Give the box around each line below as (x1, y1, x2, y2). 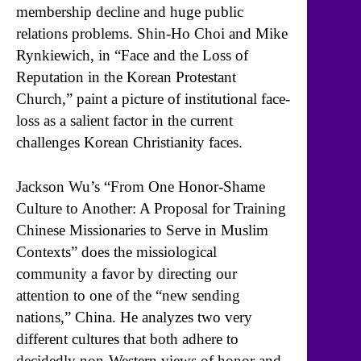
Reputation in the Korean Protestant (16, 68, 236, 86)
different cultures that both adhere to (16, 330, 239, 347)
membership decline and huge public (16, 3, 243, 21)
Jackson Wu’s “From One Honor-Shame (16, 177, 265, 195)
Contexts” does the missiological (16, 243, 217, 260)
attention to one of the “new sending (16, 286, 240, 304)
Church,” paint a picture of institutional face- (16, 90, 290, 108)
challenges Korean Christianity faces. (16, 134, 243, 151)
